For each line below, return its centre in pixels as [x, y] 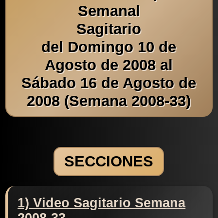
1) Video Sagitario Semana [102, 203]
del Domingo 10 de [109, 47]
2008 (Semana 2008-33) [109, 101]
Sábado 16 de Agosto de [109, 83]
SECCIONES [109, 162]
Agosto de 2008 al [109, 65]
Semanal [109, 11]
